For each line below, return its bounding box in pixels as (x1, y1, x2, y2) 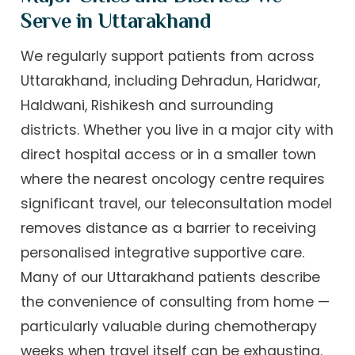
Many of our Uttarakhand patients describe (21, 267, 321, 287)
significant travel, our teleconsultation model (21, 193, 333, 213)
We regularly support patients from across (21, 46, 315, 66)
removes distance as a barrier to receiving (21, 218, 317, 238)
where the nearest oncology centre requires (21, 169, 326, 189)
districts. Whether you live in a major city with (21, 120, 334, 139)
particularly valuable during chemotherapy (21, 316, 318, 336)
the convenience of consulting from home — (21, 292, 330, 311)
